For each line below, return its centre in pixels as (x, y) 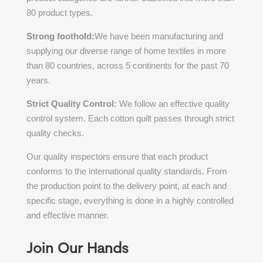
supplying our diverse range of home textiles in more (126, 51)
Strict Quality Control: (73, 104)
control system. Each (67, 119)
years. (38, 80)
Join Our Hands (77, 249)
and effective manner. (67, 215)
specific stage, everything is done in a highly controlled (130, 201)
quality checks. (55, 133)
